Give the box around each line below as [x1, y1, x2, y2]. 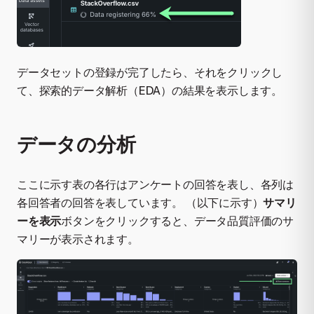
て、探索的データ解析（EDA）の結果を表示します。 [17, 83, 282, 98]
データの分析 [17, 131, 136, 156]
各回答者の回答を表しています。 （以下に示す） [17, 195, 264, 210]
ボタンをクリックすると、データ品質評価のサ [61, 213, 294, 228]
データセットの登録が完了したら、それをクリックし [17, 65, 283, 80]
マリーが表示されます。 [17, 231, 139, 246]
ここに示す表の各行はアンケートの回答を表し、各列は [17, 177, 294, 191]
